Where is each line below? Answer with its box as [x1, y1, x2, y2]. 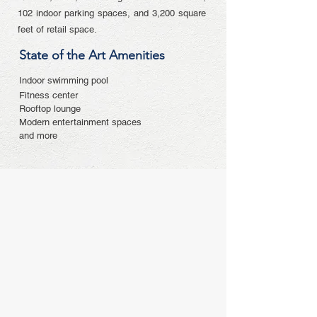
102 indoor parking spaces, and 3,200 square [18, 8, 206, 18]
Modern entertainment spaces [19, 117, 142, 127]
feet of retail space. [18, 24, 97, 35]
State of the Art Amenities [19, 47, 165, 63]
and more [19, 130, 57, 141]
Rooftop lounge [19, 103, 81, 114]
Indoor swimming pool [19, 75, 108, 86]
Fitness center [19, 90, 78, 100]
